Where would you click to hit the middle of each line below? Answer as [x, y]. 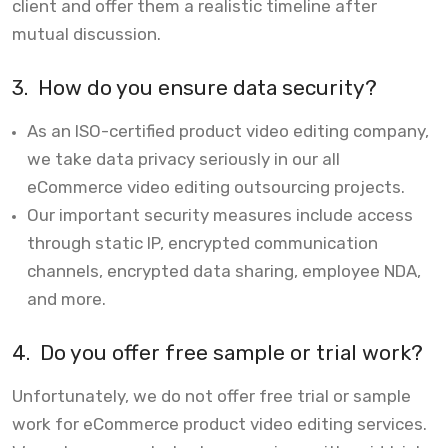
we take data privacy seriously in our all [183, 158]
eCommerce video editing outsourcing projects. [216, 186]
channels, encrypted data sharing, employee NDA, [224, 270]
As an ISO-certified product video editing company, [228, 130]
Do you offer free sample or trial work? [229, 352]
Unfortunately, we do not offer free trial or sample [211, 395]
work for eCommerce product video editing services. [219, 423]
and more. [66, 298]
